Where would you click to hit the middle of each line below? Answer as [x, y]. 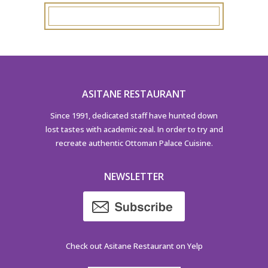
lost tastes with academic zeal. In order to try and [134, 129]
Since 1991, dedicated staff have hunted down [134, 115]
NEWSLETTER [134, 176]
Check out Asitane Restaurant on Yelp [134, 246]
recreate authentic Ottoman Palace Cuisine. [134, 143]
